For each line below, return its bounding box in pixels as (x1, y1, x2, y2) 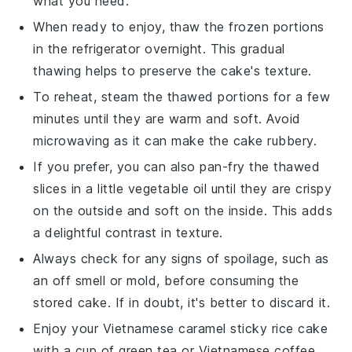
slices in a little (33, 181, 128, 196)
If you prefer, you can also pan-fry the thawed (33, 159, 321, 174)
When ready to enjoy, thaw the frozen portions (33, 19, 324, 35)
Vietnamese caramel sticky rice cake (102, 321, 328, 336)
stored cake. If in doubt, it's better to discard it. (33, 295, 331, 310)
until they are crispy (207, 181, 332, 196)
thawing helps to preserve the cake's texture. (33, 63, 312, 79)
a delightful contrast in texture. (33, 225, 223, 240)
